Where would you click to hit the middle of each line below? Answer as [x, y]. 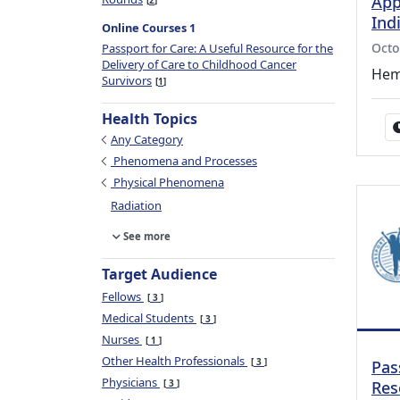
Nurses [122, 339]
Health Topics [150, 119]
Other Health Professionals [175, 361]
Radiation [136, 205]
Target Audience [159, 274]
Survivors [127, 80]
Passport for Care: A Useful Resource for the [217, 48]
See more [147, 236]
